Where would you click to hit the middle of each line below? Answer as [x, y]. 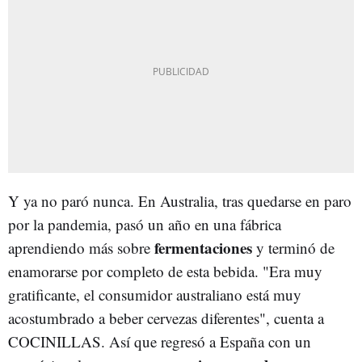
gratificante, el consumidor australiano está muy [155, 294]
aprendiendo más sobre [79, 247]
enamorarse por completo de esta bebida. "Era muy [165, 271]
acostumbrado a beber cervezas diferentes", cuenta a [166, 318]
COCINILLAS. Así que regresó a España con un [160, 341]
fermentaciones [203, 247]
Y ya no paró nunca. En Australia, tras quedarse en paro [180, 200]
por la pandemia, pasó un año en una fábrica [145, 224]
